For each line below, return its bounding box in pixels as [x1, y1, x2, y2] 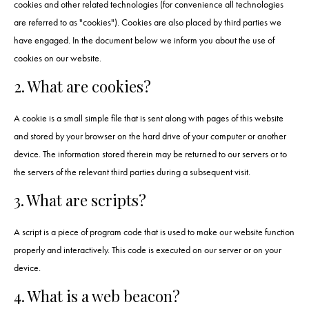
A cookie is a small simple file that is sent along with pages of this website [14, 112, 283, 125]
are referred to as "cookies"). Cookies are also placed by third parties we [14, 16, 281, 29]
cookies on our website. [14, 52, 101, 65]
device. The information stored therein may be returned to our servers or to [14, 148, 287, 161]
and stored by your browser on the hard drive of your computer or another [14, 130, 286, 143]
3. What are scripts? [14, 190, 146, 211]
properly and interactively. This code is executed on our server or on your [14, 243, 281, 257]
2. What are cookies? [14, 76, 151, 97]
